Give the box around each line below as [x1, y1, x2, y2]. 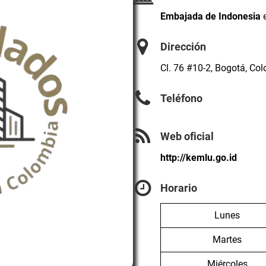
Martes [213, 233, 242, 245]
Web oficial [160, 131, 214, 143]
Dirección [160, 40, 206, 53]
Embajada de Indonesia [160, 10, 261, 22]
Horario [160, 182, 197, 195]
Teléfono [160, 92, 202, 104]
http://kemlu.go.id [160, 152, 237, 164]
